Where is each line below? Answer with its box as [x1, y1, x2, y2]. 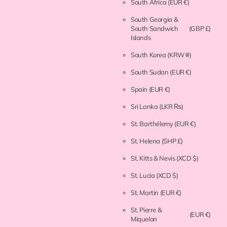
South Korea [130, 51, 168, 59]
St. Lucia [130, 171, 157, 180]
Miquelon [130, 215, 159, 223]
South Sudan [130, 68, 170, 77]
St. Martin [130, 188, 160, 197]
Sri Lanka [130, 102, 160, 111]
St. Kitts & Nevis [130, 154, 176, 163]
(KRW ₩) [167, 51, 192, 59]
